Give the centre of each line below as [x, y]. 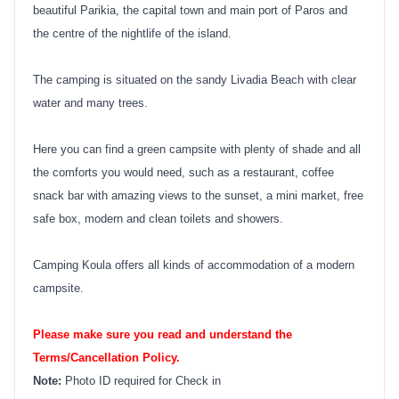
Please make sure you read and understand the [163, 334]
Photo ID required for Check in [143, 380]
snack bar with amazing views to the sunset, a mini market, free [198, 195]
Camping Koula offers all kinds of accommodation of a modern [194, 265]
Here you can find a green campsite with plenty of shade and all [197, 149]
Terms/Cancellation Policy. [106, 357]
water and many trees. [90, 102]
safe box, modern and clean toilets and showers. [158, 218]
